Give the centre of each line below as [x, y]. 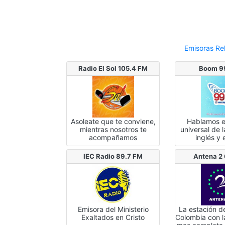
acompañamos [113, 137]
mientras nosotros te [113, 129]
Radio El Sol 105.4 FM [113, 68]
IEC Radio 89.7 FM [113, 156]
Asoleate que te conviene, [113, 121]
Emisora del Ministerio [113, 209]
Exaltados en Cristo [113, 217]
